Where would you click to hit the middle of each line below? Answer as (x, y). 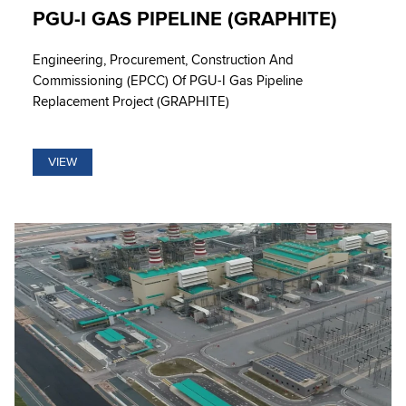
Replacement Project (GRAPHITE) (131, 101)
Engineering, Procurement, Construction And (163, 59)
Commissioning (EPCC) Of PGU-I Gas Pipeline (168, 80)
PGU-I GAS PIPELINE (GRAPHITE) (185, 19)
